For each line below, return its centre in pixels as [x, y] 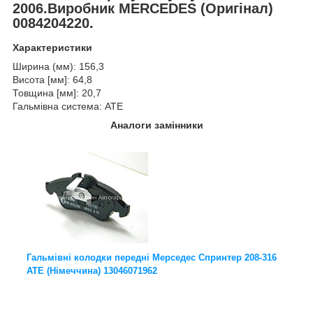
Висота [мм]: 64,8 [52, 80]
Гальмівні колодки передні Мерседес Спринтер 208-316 [152, 258]
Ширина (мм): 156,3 [58, 67]
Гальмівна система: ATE [68, 107]
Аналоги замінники [156, 125]
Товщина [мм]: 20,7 [57, 93]
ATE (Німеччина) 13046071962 [92, 271]
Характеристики [52, 48]
